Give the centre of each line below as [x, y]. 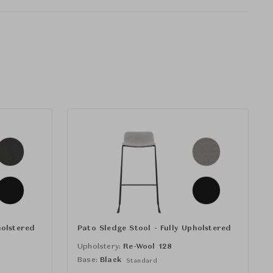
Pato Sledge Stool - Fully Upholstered [154, 228]
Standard [142, 261]
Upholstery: [99, 246]
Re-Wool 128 [148, 246]
